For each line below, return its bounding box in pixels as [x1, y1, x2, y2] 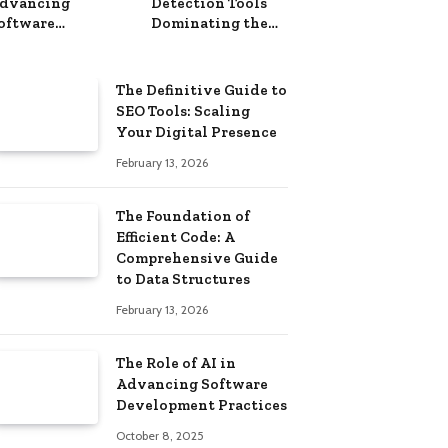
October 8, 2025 [116, 427, 204, 443]
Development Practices [116, 395, 287, 414]
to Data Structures [116, 269, 250, 288]
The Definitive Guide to [116, 80, 287, 99]
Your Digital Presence [116, 122, 277, 141]
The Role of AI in [116, 353, 236, 372]
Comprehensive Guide [116, 248, 278, 267]
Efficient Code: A [116, 227, 235, 246]
